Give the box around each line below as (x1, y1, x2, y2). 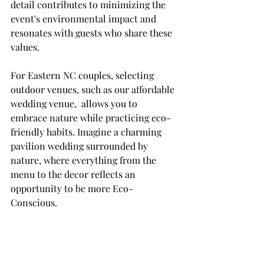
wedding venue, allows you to (11, 97, 140, 110)
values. (11, 41, 39, 54)
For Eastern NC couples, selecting (11, 69, 156, 82)
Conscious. (11, 196, 62, 209)
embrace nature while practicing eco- (11, 111, 171, 124)
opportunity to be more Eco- (11, 182, 133, 195)
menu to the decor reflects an (11, 168, 138, 181)
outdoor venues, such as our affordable (11, 83, 177, 96)
